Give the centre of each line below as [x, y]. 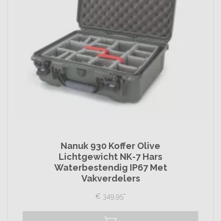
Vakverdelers [110, 178]
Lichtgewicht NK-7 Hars [110, 157]
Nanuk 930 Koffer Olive [110, 146]
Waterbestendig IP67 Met [110, 167]
